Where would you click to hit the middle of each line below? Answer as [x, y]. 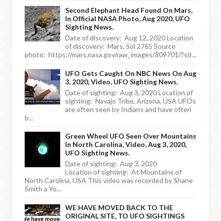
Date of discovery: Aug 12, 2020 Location [129, 38]
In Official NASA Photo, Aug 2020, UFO [128, 19]
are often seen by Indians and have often [128, 109]
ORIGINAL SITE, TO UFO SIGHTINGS [125, 216]
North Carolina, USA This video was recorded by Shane [109, 181]
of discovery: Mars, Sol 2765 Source [120, 46]
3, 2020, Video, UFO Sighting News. [122, 81]
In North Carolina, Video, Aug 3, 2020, [126, 145]
